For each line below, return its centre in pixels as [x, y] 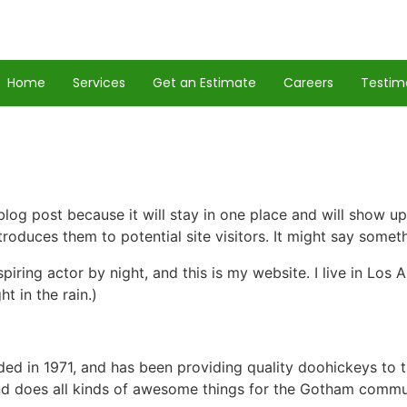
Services [99, 83]
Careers [308, 83]
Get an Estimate [204, 83]
